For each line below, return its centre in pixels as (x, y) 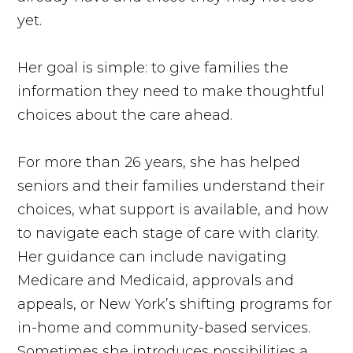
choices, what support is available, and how (173, 209)
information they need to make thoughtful (171, 91)
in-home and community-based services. (164, 327)
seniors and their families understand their (171, 186)
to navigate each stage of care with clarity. (169, 233)
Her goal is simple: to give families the (153, 67)
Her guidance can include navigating (152, 256)
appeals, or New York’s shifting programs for (175, 304)
